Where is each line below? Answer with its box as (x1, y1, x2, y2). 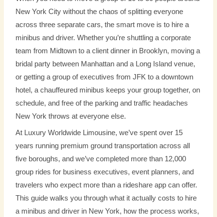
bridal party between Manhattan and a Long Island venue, (15, 60, 196, 68)
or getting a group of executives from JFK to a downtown (15, 73, 194, 81)
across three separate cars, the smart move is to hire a (15, 20, 189, 29)
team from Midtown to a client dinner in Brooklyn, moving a (15, 46, 201, 55)
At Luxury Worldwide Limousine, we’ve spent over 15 (15, 128, 183, 137)
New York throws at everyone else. (15, 112, 126, 120)
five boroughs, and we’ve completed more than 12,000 (15, 155, 186, 163)
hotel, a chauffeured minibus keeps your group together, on (15, 86, 201, 94)
